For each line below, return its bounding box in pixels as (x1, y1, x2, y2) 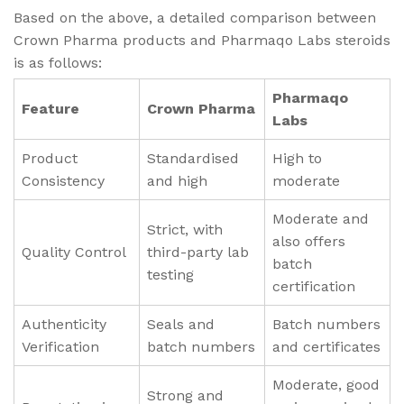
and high (147, 171, 207, 189)
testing (147, 265, 194, 283)
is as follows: (14, 53, 102, 71)
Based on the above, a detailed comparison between (14, 8, 376, 26)
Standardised (147, 149, 239, 167)
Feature (22, 99, 79, 117)
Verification (22, 337, 99, 355)
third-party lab (147, 243, 249, 261)
